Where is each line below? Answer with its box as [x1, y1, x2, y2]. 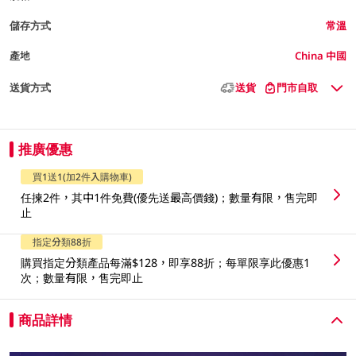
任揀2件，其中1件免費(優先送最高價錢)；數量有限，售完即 [21, 189, 319, 205]
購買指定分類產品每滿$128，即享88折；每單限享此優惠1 [21, 255, 311, 271]
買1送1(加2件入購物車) [32, 170, 132, 184]
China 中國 [295, 48, 347, 63]
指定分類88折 [32, 235, 91, 249]
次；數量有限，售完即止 [21, 270, 144, 286]
